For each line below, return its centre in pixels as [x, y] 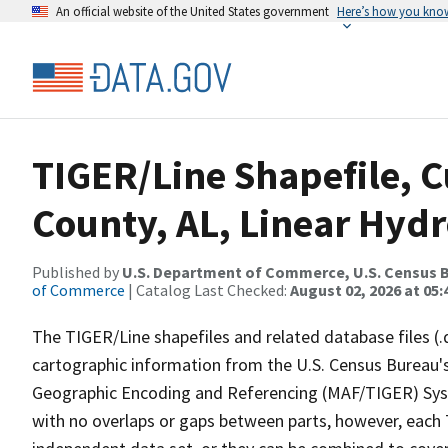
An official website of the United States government [192, 11]
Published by [77, 272]
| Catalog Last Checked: [207, 290]
